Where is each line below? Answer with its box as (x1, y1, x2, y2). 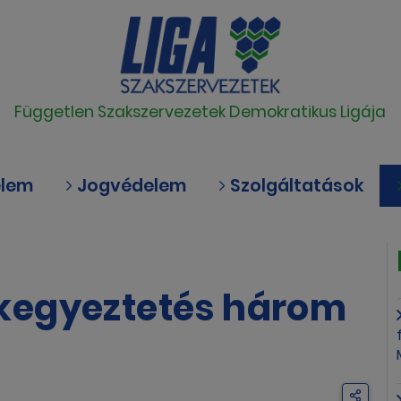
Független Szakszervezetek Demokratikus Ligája (14, 101, 387, 124)
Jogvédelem (73, 174, 186, 198)
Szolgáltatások (226, 174, 364, 198)
